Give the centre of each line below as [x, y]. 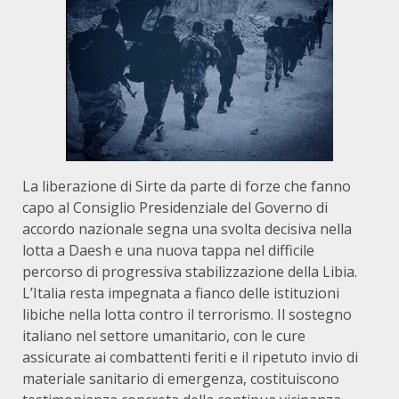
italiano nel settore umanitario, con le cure [164, 336]
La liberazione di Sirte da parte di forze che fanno [187, 186]
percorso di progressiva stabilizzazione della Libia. [190, 272]
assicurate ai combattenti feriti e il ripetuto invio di [190, 357]
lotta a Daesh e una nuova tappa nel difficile [168, 250]
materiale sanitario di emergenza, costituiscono [181, 379]
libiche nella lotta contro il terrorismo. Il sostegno [187, 314]
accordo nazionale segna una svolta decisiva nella [187, 229]
